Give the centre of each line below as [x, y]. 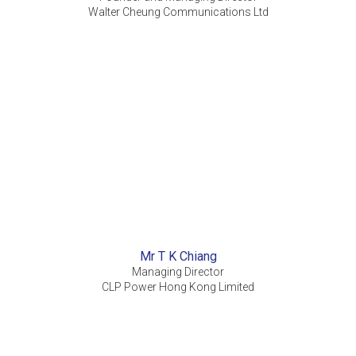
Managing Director [178, 272]
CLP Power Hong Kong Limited [178, 287]
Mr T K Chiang [178, 257]
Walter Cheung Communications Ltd [178, 12]
